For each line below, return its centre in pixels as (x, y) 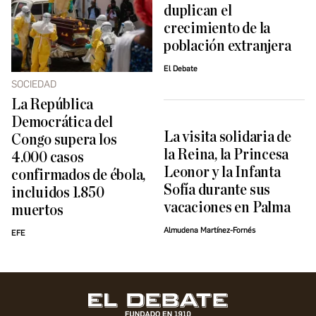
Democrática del (62, 123)
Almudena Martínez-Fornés (209, 231)
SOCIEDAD (34, 85)
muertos (37, 211)
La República (53, 105)
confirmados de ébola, (79, 176)
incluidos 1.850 (58, 193)
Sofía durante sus (217, 190)
